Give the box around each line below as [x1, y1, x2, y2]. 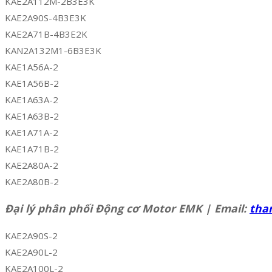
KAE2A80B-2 [5, 175, 59, 188]
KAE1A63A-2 [5, 93, 58, 106]
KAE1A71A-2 [5, 126, 58, 138]
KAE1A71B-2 [5, 142, 59, 155]
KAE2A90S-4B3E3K [5, 11, 86, 24]
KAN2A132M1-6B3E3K [5, 44, 101, 56]
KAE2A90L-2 [5, 245, 58, 258]
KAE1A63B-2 [5, 109, 59, 122]
